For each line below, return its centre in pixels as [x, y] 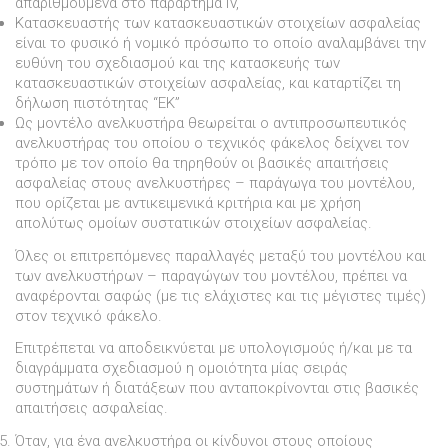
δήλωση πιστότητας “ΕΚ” [97, 102]
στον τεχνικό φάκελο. [88, 315]
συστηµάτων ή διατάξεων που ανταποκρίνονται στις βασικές [217, 388]
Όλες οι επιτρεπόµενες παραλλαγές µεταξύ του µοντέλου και [220, 255]
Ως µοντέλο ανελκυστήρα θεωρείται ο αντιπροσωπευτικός [211, 122]
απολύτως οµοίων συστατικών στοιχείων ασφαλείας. [193, 222]
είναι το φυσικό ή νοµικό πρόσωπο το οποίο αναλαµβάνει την [220, 42]
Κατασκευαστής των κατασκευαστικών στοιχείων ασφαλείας [218, 22]
